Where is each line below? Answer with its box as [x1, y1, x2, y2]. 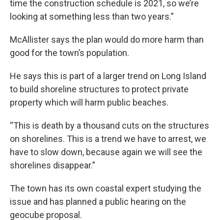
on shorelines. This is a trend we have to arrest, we [10, 133, 206, 144]
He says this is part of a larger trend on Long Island [10, 70, 206, 81]
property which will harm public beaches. [10, 97, 168, 108]
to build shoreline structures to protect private [10, 83, 189, 94]
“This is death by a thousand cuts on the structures [10, 120, 209, 131]
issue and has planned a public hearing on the [10, 196, 186, 207]
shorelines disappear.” [10, 160, 95, 170]
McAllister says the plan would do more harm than [10, 34, 204, 45]
